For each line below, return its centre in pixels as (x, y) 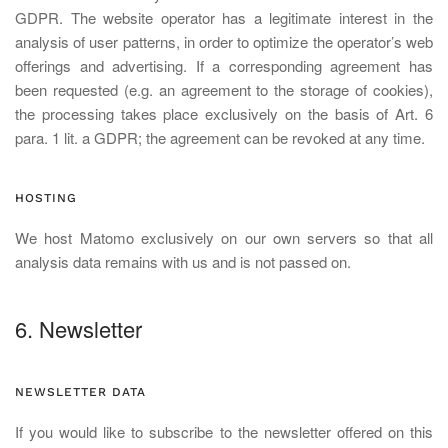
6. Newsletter (78, 328)
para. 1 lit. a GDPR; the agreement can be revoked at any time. (220, 137)
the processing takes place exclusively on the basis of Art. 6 (224, 113)
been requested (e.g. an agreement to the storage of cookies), (224, 89)
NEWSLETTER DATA (80, 392)
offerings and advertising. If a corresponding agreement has (224, 65)
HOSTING (46, 198)
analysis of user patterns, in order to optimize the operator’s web (224, 41)
